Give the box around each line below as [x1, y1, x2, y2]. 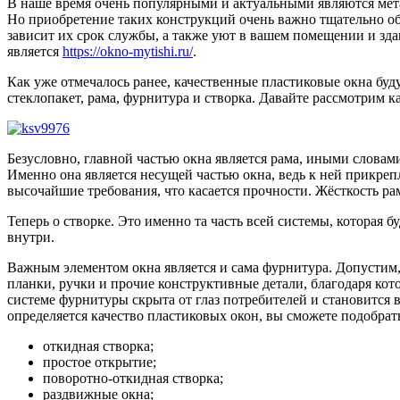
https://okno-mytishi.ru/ [62, 43, 193, 59]
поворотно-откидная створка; [43, 370, 223, 386]
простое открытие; [43, 354, 156, 370]
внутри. [7, 229, 54, 245]
